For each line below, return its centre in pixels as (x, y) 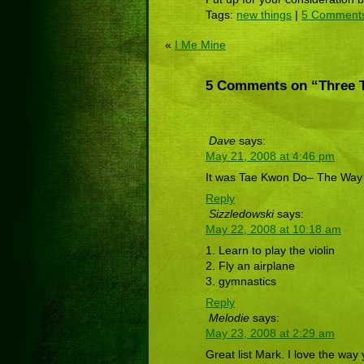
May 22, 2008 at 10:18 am (273, 229)
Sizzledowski (241, 213)
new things (264, 15)
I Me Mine (200, 45)
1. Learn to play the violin (270, 250)
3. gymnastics (241, 281)
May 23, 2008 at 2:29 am (270, 333)
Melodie (229, 317)
